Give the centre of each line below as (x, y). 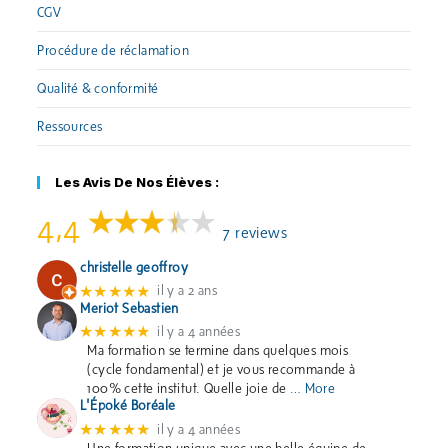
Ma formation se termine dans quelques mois (218, 351)
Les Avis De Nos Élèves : (137, 182)
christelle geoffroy (134, 268)
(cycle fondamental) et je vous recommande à (221, 370)
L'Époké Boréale (128, 406)
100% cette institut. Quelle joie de (187, 389)
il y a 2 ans (187, 291)
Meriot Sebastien (129, 308)
